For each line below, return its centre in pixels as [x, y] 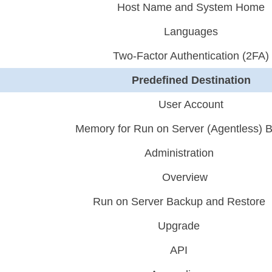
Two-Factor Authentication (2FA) [191, 56]
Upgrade [179, 226]
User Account [191, 104]
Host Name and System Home [191, 7]
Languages [191, 32]
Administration [179, 153]
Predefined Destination [191, 80]
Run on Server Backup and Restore [179, 202]
